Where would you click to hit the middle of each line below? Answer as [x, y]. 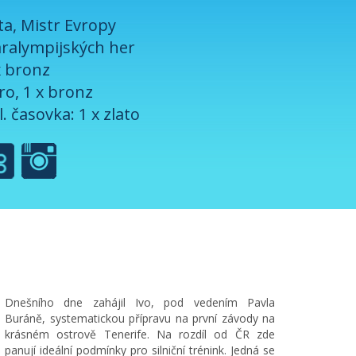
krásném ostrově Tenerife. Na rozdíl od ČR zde [140, 334]
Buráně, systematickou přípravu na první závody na [140, 318]
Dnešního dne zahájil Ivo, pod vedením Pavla [140, 302]
